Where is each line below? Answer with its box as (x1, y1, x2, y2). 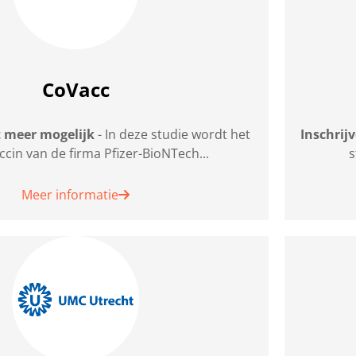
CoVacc (41, 76, 110, 103)
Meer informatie (21, 186, 119, 204)
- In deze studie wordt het (94, 126, 250, 144)
